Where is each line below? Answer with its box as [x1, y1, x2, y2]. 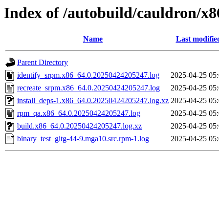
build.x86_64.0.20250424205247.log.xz [17, 122, 142, 131]
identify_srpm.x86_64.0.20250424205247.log [17, 71, 159, 80]
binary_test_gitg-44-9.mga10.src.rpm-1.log [17, 134, 149, 143]
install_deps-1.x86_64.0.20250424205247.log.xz [17, 96, 169, 105]
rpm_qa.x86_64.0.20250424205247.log [17, 109, 140, 118]
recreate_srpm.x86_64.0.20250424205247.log [17, 84, 160, 92]
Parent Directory [17, 58, 68, 67]
